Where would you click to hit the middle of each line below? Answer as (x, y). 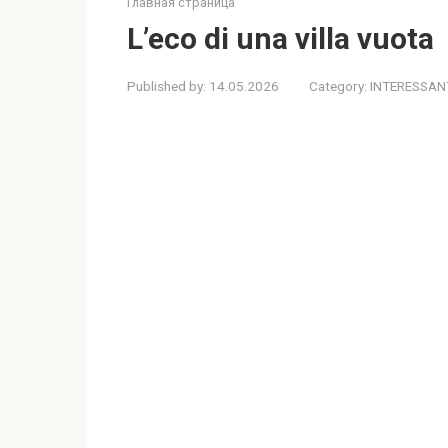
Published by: (166, 86)
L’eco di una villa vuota (280, 38)
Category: (338, 86)
